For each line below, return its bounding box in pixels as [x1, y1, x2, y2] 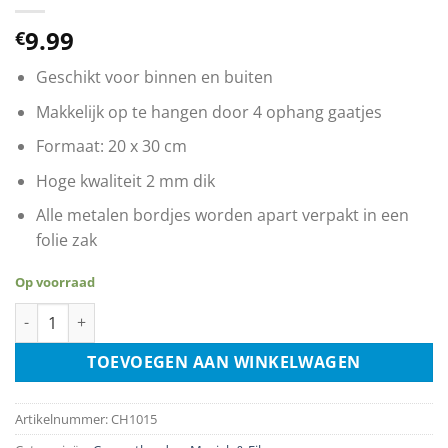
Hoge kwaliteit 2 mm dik [35, 169, 215, 192]
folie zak [35, 229, 97, 252]
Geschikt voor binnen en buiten [35, 65, 273, 88]
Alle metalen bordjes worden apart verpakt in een [35, 204, 409, 227]
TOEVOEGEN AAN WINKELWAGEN [87, 351, 361, 373]
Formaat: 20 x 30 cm [35, 135, 187, 158]
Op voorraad [15, 273, 95, 292]
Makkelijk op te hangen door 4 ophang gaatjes [35, 100, 382, 123]
